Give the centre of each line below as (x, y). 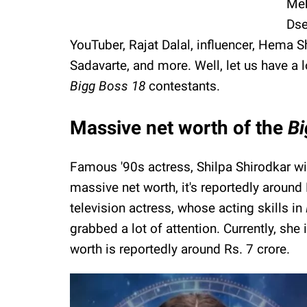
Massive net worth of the (179, 127)
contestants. (183, 86)
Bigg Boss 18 (108, 86)
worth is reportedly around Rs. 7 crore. (180, 249)
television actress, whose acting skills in (188, 208)
